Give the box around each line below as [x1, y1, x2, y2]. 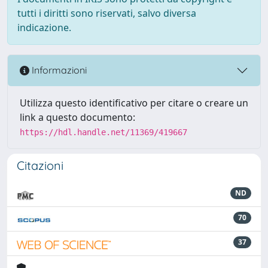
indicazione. [17, 20, 71, 34]
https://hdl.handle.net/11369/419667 [20, 127, 187, 137]
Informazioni [29, 64, 87, 77]
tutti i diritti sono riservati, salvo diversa [17, 6, 196, 20]
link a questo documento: [20, 110, 135, 124]
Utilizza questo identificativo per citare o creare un [20, 96, 248, 109]
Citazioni [17, 157, 63, 173]
